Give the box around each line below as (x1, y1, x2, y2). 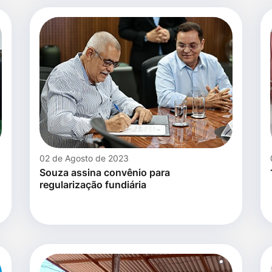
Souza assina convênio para (39, 166, 170, 179)
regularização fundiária (39, 178, 146, 191)
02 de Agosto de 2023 (39, 153, 129, 164)
